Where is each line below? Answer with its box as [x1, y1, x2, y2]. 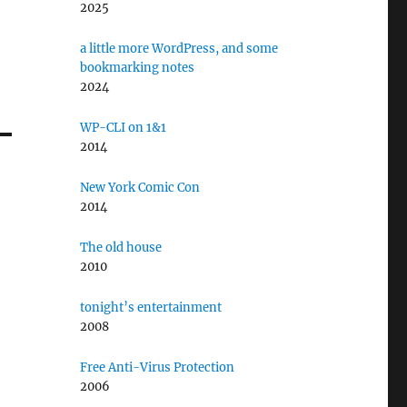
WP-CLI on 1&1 [80, 120, 167, 135]
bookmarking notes [80, 60, 195, 75]
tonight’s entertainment [80, 300, 223, 315]
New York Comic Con [80, 180, 201, 195]
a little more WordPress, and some [80, 41, 279, 56]
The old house [80, 240, 163, 255]
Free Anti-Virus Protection [80, 360, 235, 375]
